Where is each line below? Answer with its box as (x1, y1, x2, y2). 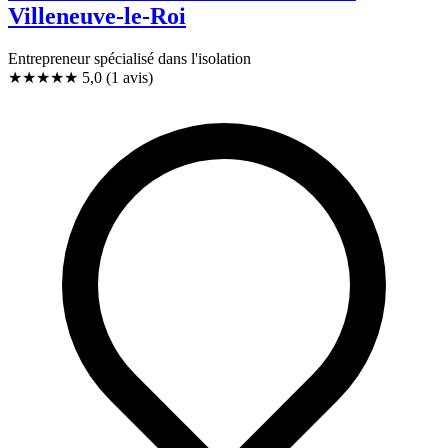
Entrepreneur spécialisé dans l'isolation (8, 50, 251, 68)
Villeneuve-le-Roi (8, 3, 186, 30)
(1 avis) (106, 69, 153, 87)
